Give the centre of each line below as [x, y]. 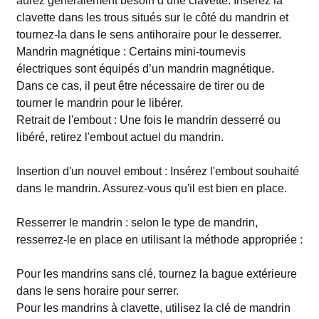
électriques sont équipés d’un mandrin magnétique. [145, 69]
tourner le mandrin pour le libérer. [99, 103]
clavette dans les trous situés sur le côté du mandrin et [152, 17]
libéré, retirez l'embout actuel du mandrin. [120, 137]
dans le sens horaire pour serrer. [97, 291]
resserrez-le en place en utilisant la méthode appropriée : [159, 240]
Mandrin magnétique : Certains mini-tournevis [131, 52]
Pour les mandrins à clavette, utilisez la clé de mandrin [153, 308]
